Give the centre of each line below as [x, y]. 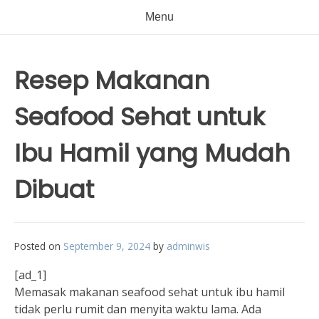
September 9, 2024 [107, 246]
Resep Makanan [112, 80]
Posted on [39, 246]
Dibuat [54, 189]
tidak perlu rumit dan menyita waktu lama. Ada [138, 309]
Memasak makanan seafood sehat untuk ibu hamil [150, 292]
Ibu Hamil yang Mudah [152, 153]
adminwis [188, 246]
